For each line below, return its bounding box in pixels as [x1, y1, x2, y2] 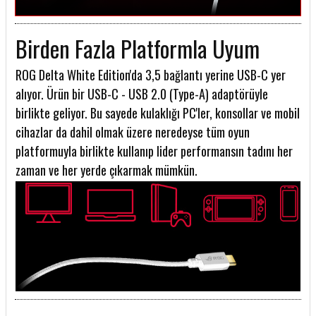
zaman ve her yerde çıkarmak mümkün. [16, 161, 197, 180]
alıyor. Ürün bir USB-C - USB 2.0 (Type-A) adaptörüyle [16, 85, 268, 104]
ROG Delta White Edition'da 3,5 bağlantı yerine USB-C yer [16, 66, 286, 85]
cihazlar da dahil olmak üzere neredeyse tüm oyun [16, 123, 250, 142]
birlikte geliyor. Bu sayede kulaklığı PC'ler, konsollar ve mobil [16, 104, 300, 123]
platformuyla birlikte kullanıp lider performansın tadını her [16, 142, 293, 161]
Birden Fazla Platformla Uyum [16, 32, 260, 66]
